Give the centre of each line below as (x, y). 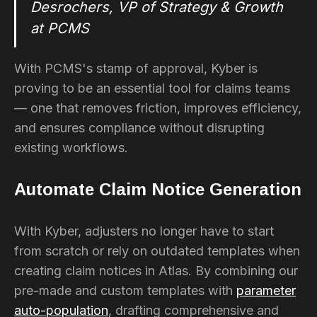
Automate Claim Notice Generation (158, 189)
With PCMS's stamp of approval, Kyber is (136, 68)
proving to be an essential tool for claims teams (152, 88)
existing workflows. (71, 147)
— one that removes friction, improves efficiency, (158, 108)
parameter (266, 290)
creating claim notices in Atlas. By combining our (156, 270)
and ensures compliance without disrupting (139, 127)
